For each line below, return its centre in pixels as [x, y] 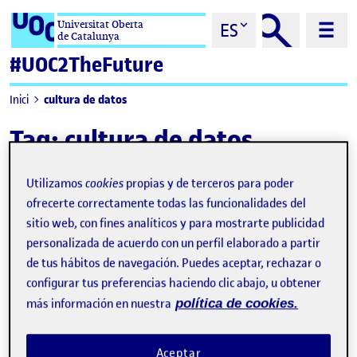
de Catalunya [88, 36]
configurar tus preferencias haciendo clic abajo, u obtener [174, 283]
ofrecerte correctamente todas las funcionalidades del [167, 204]
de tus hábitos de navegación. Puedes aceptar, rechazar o [174, 263]
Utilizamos [56, 184]
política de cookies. [237, 304]
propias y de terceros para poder [209, 184]
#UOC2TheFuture [86, 65]
